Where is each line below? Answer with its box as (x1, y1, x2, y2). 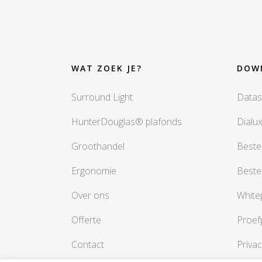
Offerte (71, 213, 101, 227)
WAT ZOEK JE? (71, 63, 142, 74)
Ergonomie (71, 164, 116, 178)
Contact (71, 238, 104, 251)
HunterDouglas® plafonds (71, 115, 182, 129)
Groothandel (71, 140, 125, 153)
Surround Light (71, 91, 133, 104)
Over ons (71, 189, 109, 202)
